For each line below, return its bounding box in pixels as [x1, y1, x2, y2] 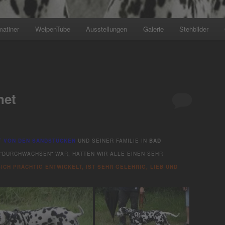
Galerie [143, 24, 164, 34]
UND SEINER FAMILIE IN [76, 137, 149, 144]
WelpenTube [35, 24, 70, 34]
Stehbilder [179, 24, 209, 34]
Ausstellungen [86, 24, 128, 34]
